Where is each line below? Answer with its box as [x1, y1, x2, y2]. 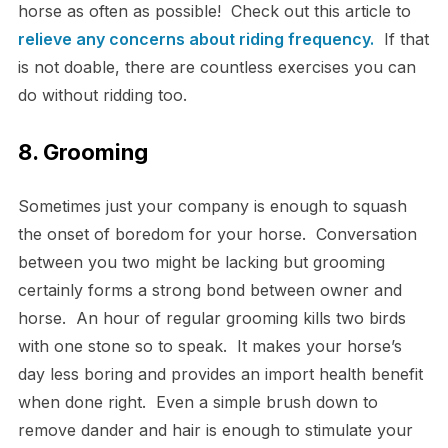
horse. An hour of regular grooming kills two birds [17, 308, 406, 329]
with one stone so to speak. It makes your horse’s [17, 336, 402, 357]
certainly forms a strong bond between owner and [17, 280, 402, 301]
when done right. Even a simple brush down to [17, 392, 378, 413]
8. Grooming [17, 139, 148, 166]
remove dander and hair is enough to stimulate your [17, 420, 413, 441]
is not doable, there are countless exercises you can [17, 57, 416, 78]
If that [373, 29, 429, 50]
